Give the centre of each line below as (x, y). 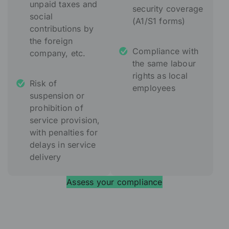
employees (154, 88)
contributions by (62, 29)
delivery (45, 157)
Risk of (43, 84)
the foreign (51, 41)
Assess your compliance (114, 182)
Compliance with (165, 51)
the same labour (164, 64)
